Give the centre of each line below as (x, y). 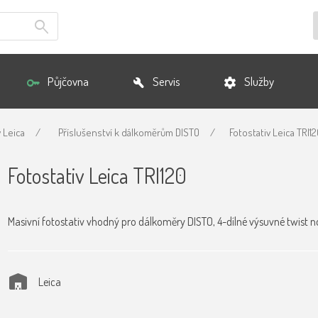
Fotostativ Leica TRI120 (97, 176)
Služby (259, 81)
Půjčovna (68, 81)
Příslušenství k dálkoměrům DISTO (129, 133)
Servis (166, 81)
